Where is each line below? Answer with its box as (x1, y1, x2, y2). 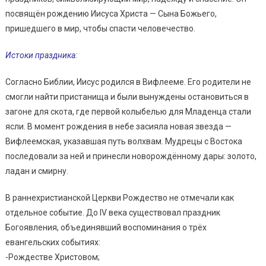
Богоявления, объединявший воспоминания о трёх (5, 222, 207, 232)
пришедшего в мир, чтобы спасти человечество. (5, 23, 195, 33)
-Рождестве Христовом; (5, 252, 100, 262)
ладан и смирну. (5, 166, 68, 176)
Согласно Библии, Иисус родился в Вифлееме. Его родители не (5, 77, 251, 87)
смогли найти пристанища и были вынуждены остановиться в (5, 91, 249, 102)
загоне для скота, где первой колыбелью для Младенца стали (5, 106, 251, 116)
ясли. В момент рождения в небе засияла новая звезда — (5, 121, 232, 131)
